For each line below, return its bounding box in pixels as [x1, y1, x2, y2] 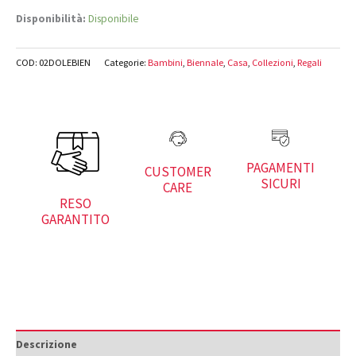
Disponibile [88, 12, 139, 26]
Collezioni [252, 56, 293, 69]
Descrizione [16, 338, 77, 352]
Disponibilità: [16, 12, 86, 26]
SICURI [260, 174, 301, 192]
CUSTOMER [144, 162, 211, 180]
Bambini [148, 56, 183, 69]
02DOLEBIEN [39, 56, 91, 69]
